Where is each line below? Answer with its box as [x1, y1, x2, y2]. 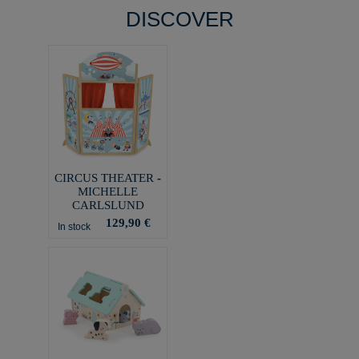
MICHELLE [78, 184, 138, 198]
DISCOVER [125, 7, 234, 31]
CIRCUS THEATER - [54, 171, 161, 184]
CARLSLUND [71, 198, 144, 212]
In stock [57, 220, 91, 232]
